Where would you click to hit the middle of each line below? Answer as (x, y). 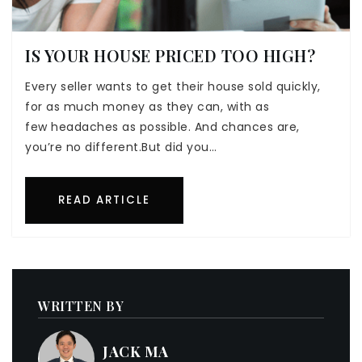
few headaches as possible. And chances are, (162, 127)
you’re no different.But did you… (121, 147)
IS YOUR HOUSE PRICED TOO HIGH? (170, 56)
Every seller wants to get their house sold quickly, (173, 87)
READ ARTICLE (104, 200)
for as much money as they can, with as (147, 107)
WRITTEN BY (81, 306)
